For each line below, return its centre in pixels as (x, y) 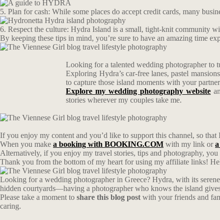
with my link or (189, 144)
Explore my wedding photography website (138, 91)
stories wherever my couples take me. (125, 100)
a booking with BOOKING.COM (108, 144)
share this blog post (110, 197)
